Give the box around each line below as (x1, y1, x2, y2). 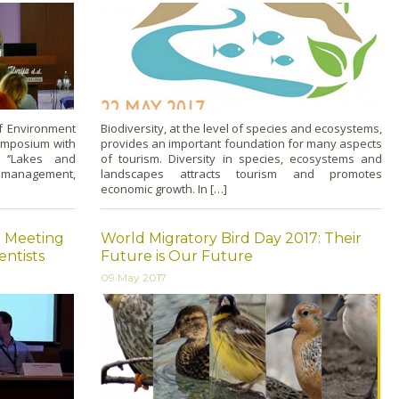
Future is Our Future (101, 248, 253, 265)
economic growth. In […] (101, 180, 227, 197)
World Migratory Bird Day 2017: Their (101, 230, 362, 247)
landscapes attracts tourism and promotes (101, 165, 382, 182)
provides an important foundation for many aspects (101, 134, 382, 151)
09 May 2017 (101, 271, 167, 284)
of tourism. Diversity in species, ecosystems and (101, 150, 382, 167)
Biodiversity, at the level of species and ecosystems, (101, 119, 382, 136)
